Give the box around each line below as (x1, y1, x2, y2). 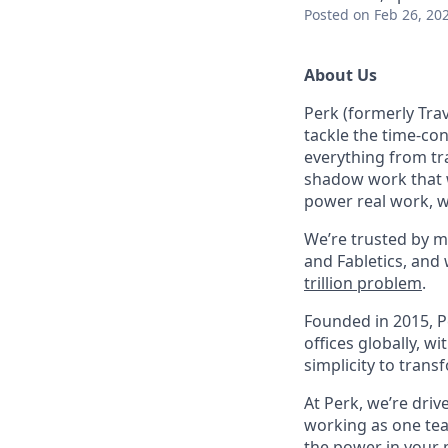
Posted (304, 5, 349, 24)
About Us (304, 64, 377, 86)
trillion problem (304, 272, 422, 294)
